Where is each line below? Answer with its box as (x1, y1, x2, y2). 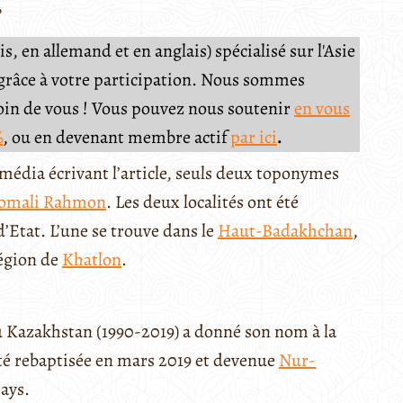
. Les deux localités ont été (106, 190, 299, 215)
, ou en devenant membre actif (3, 125, 228, 150)
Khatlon (62, 247, 121, 273)
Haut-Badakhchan (218, 219, 353, 244)
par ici (230, 125, 277, 150)
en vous (294, 96, 350, 121)
